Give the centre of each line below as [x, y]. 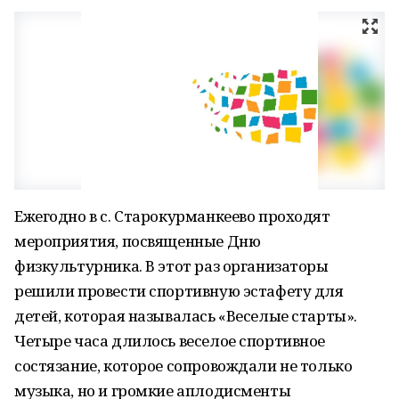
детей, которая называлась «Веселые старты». [186, 316]
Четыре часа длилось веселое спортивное [170, 341]
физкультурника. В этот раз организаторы [171, 266]
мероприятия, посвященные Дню [138, 241]
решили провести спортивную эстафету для [179, 291]
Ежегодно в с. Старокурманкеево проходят [172, 216]
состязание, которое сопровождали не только [183, 366]
